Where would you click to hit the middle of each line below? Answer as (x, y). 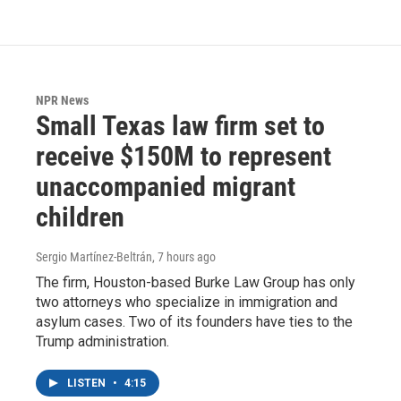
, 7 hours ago (184, 257)
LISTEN (88, 383)
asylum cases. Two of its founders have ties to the (194, 322)
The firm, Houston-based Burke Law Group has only (196, 282)
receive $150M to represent (183, 156)
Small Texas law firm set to (180, 126)
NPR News (62, 100)
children (80, 217)
